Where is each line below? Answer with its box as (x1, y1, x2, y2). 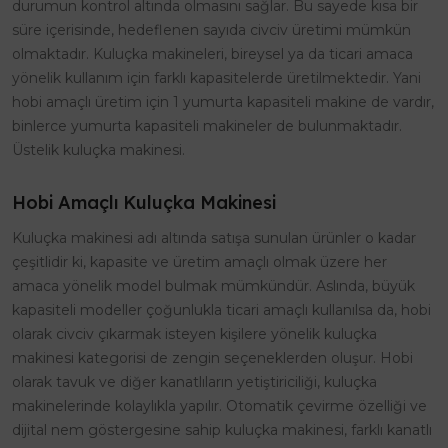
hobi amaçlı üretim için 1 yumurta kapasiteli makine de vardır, (12, 93, 434, 111)
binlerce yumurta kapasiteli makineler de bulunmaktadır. (12, 117, 402, 135)
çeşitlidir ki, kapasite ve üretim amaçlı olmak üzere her (12, 253, 387, 271)
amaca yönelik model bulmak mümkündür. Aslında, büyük (12, 277, 415, 295)
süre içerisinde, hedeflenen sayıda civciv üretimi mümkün (12, 21, 411, 39)
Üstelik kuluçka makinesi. (12, 141, 185, 159)
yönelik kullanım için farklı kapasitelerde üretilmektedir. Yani (12, 69, 421, 87)
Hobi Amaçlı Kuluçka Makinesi (12, 191, 276, 214)
